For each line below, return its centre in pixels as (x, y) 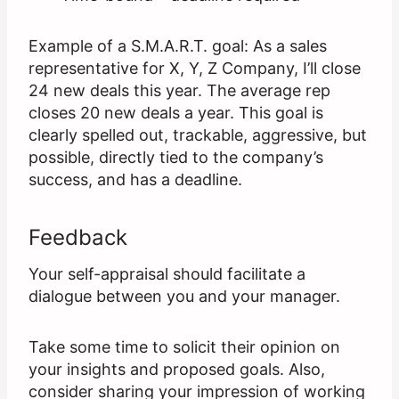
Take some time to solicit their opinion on (184, 347)
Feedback (78, 238)
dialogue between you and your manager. (184, 297)
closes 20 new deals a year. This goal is (176, 113)
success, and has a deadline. (135, 180)
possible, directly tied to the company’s (176, 158)
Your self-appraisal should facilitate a (167, 274)
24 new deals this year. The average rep (179, 91)
